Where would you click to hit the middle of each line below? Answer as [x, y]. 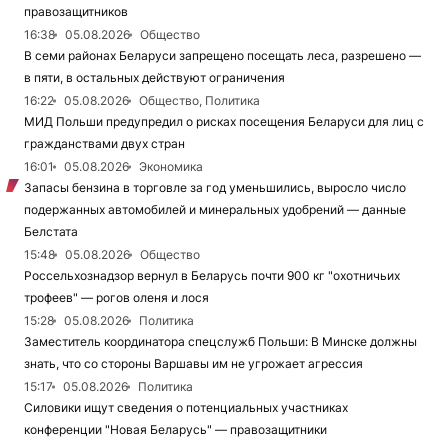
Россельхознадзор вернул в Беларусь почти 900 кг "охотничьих [212, 276]
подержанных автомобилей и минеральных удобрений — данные [215, 210]
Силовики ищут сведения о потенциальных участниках [186, 408]
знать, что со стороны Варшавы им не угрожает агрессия [193, 364]
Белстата [51, 232]
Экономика [171, 167]
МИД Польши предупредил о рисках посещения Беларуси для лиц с [224, 122]
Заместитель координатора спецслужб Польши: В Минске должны [220, 342]
